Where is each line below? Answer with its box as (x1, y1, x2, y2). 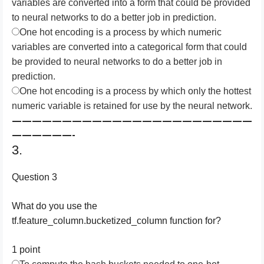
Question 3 (12, 172, 57, 182)
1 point (12, 245, 40, 255)
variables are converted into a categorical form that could (12, 42, 247, 52)
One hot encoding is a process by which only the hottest (19, 86, 251, 96)
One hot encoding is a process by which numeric (19, 27, 222, 37)
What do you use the (12, 201, 97, 211)
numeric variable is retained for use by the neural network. (12, 101, 252, 111)
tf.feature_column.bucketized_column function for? (12, 216, 221, 226)
